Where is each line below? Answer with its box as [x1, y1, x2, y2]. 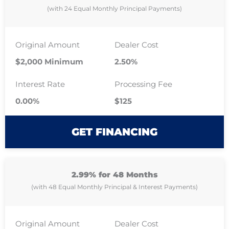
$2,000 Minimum [15, 57, 83, 67]
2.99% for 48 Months [72, 170, 157, 180]
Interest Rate [15, 79, 65, 89]
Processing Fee [114, 79, 172, 89]
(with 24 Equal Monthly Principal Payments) [47, 4, 182, 12]
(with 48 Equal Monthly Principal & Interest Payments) [31, 183, 198, 191]
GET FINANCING [72, 126, 157, 139]
